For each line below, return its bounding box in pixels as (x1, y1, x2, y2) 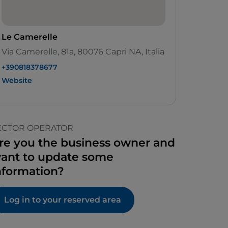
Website (2, 76, 32, 85)
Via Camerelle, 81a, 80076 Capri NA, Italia (2, 47, 164, 57)
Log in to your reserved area (4, 195, 121, 205)
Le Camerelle (2, 32, 58, 42)
